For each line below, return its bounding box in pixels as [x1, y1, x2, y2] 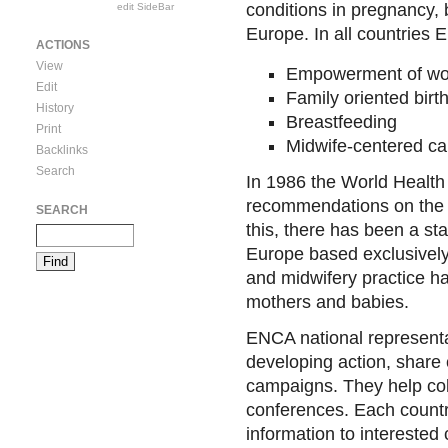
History [36, 100, 74, 115]
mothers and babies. [245, 291, 409, 312]
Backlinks [36, 142, 88, 157]
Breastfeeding [285, 111, 397, 132]
